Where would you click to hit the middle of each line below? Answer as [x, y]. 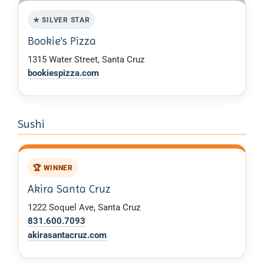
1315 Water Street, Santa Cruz [86, 59]
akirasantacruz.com [67, 235]
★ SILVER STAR [61, 19]
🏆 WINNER [53, 167]
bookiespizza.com [63, 73]
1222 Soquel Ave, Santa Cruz [84, 207]
